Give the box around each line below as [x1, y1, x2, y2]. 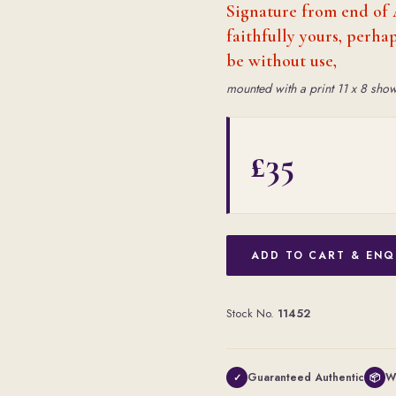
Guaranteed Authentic [247, 369, 364, 385]
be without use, [226, 50, 337, 72]
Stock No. [226, 305, 278, 322]
